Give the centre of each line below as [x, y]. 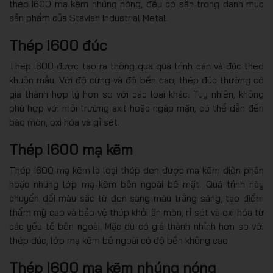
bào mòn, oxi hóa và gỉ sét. [64, 122]
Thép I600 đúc [58, 45]
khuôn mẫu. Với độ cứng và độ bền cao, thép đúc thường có [136, 80]
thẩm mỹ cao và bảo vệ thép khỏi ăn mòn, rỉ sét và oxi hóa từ [136, 212]
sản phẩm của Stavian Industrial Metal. [88, 18]
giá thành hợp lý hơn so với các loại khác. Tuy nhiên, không [136, 94]
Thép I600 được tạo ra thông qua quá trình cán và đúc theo [136, 66]
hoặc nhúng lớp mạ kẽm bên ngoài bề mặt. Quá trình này [136, 184]
